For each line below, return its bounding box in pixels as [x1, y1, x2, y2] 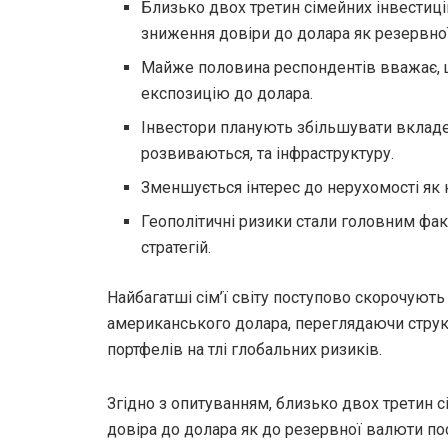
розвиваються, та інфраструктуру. [141, 143, 395, 163]
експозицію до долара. [141, 83, 314, 103]
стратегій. [141, 237, 212, 257]
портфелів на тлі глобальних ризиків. [107, 339, 382, 359]
